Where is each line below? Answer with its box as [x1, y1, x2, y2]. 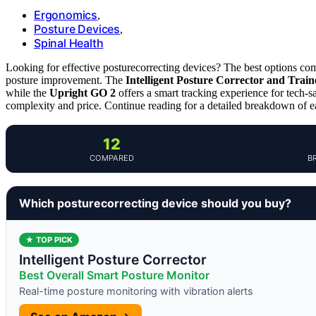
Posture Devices [34, 21, 120, 36]
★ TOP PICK [25, 234, 73, 245]
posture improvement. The [6, 73, 126, 86]
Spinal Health [34, 35, 104, 50]
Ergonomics [34, 7, 97, 22]
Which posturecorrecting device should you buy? [19, 195, 291, 210]
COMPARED [89, 152, 134, 163]
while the [6, 86, 49, 99]
